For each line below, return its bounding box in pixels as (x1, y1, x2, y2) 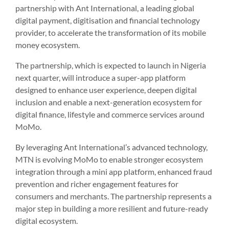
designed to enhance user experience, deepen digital (15, 84, 197, 95)
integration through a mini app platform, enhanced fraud (15, 166, 212, 176)
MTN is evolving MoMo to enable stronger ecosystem (15, 154, 203, 164)
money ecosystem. (15, 39, 80, 50)
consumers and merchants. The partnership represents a (15, 191, 212, 201)
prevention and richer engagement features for (15, 178, 178, 189)
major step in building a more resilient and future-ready (15, 203, 208, 213)
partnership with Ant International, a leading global (15, 3, 194, 13)
